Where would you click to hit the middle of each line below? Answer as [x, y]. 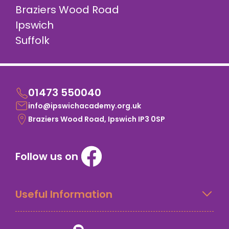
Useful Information [64, 194]
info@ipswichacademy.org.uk [85, 106]
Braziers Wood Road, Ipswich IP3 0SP [97, 119]
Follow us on [47, 157]
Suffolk [32, 40]
